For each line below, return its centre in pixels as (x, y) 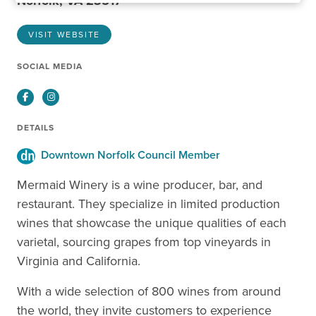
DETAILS (36, 128)
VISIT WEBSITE (64, 35)
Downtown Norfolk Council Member (128, 155)
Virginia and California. (79, 261)
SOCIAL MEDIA (50, 66)
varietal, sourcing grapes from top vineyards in (144, 242)
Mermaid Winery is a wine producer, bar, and (140, 184)
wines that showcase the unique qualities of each (152, 223)
